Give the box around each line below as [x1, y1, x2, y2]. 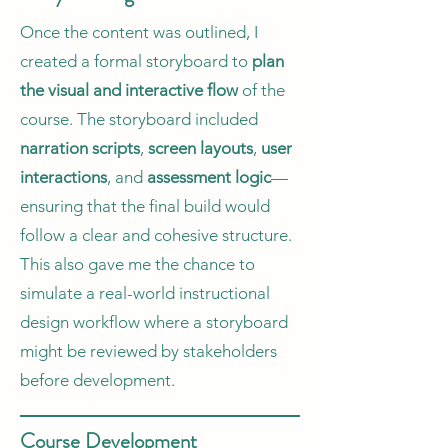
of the [242, 80, 285, 100]
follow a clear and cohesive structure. [20, 225, 292, 245]
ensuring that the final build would [20, 196, 270, 216]
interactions [20, 167, 107, 187]
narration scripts [20, 138, 140, 158]
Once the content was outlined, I [20, 22, 258, 42]
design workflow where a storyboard [20, 312, 288, 332]
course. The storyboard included [20, 109, 258, 129]
